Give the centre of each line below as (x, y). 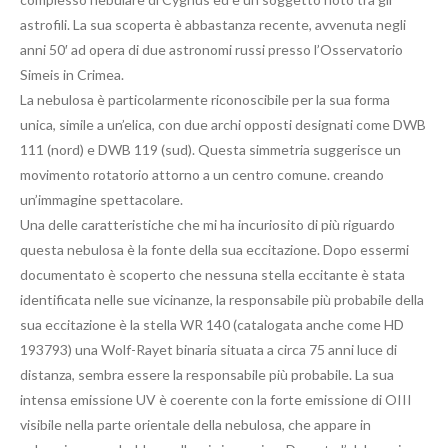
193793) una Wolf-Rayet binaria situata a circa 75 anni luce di (208, 349)
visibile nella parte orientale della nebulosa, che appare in (195, 424)
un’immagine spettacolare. (101, 199)
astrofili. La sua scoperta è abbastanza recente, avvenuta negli (213, 24)
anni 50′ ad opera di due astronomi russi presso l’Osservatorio (211, 49)
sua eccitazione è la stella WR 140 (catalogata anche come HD (212, 324)
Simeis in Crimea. (72, 74)
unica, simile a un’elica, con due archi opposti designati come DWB (223, 124)
